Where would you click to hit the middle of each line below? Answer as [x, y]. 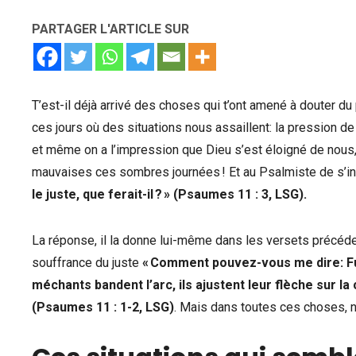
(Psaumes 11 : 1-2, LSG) [103, 307]
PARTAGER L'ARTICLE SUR [110, 29]
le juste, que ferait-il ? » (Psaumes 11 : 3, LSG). [169, 194]
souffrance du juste [87, 263]
